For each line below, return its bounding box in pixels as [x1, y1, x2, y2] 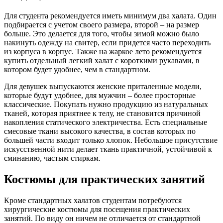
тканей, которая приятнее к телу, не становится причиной [4, 109, 201, 118]
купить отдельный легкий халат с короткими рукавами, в [4, 56, 200, 65]
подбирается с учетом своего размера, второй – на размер [4, 20, 199, 29]
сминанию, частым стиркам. [4, 154, 101, 163]
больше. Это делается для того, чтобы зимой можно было [4, 29, 199, 38]
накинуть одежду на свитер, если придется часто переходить [4, 38, 211, 47]
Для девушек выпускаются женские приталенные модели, [4, 82, 202, 91]
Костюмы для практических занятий [4, 172, 205, 186]
